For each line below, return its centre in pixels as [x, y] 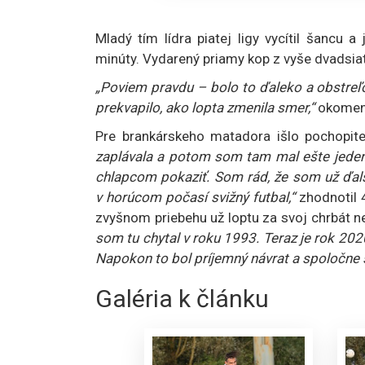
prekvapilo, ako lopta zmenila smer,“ [205, 108]
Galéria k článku [182, 299]
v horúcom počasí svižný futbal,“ [198, 198]
